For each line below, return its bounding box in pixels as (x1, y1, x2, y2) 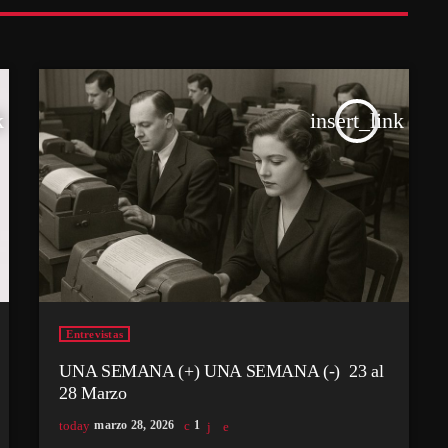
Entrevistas (66, 328, 124, 341)
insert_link (310, 107, 404, 133)
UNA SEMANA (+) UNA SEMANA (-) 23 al (59, 361, 384, 382)
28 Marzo (59, 383, 127, 404)
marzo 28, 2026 (94, 418, 175, 433)
